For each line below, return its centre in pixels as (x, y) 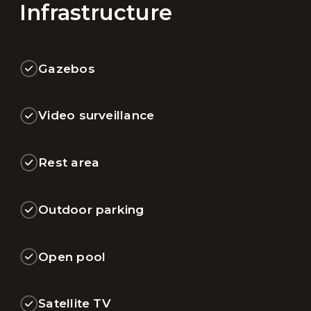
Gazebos (67, 68)
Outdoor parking (91, 209)
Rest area (69, 162)
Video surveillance (96, 115)
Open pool (72, 256)
